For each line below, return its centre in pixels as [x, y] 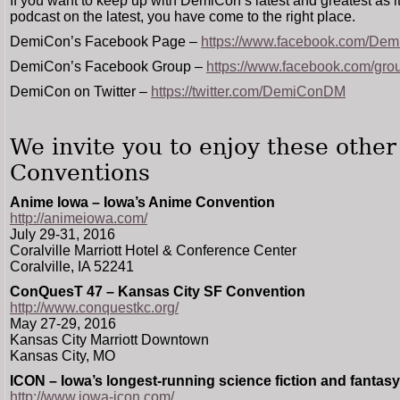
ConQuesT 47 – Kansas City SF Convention [158, 292]
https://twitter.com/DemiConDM [248, 92]
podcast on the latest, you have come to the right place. [183, 17]
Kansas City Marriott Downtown [109, 340]
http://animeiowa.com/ [79, 218]
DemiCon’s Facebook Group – [108, 67]
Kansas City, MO [62, 356]
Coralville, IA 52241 [72, 267]
